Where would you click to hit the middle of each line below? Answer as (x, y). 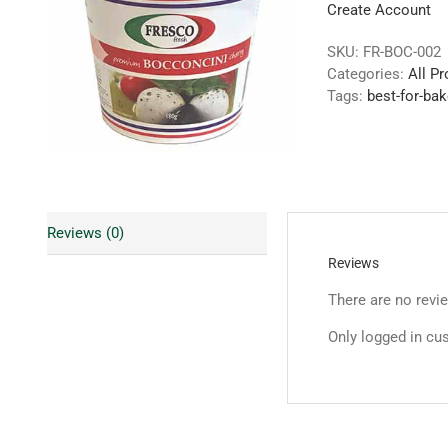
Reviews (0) (85, 233)
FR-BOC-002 (402, 52)
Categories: (367, 74)
